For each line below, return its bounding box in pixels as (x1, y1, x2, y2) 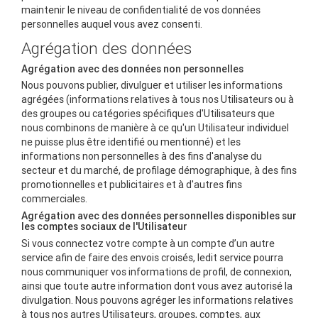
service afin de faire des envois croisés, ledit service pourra (21, 251, 283, 264)
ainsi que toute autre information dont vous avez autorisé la (21, 279, 292, 292)
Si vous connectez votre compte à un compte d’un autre (21, 236, 275, 250)
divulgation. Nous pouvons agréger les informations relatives (21, 293, 293, 307)
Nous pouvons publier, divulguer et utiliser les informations (21, 79, 283, 92)
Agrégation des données (21, 38, 192, 58)
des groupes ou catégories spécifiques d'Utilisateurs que (21, 107, 275, 121)
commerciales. (21, 192, 87, 206)
